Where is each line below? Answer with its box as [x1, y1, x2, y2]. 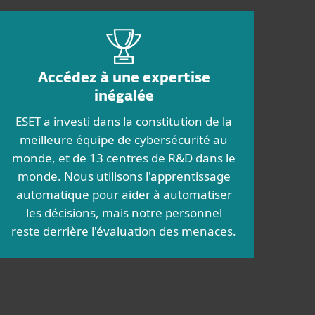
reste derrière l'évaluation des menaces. [11, 223, 236, 239]
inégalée [94, 89, 154, 103]
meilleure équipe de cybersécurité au [20, 131, 228, 148]
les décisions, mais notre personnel [25, 205, 222, 221]
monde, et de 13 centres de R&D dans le [12, 150, 236, 166]
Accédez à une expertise [37, 71, 210, 85]
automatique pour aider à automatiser [15, 186, 232, 202]
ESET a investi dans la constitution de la [15, 113, 232, 129]
